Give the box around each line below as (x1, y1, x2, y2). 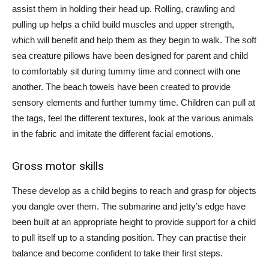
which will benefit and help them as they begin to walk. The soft (12, 35, 256, 45)
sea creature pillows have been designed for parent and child (12, 50, 248, 61)
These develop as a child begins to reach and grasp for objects (12, 186, 256, 196)
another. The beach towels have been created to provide (12, 82, 231, 92)
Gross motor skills (12, 159, 104, 173)
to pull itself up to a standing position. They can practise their (12, 232, 246, 243)
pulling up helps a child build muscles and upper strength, (12, 19, 234, 29)
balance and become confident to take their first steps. (12, 248, 223, 258)
